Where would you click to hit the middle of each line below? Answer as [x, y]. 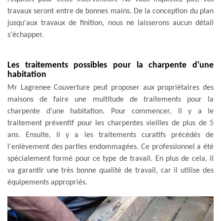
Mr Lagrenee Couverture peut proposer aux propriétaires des [110, 88]
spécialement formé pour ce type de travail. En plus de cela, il [110, 159]
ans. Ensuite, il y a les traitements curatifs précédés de [110, 135]
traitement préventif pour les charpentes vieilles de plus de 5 [110, 123]
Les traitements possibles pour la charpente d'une [110, 65]
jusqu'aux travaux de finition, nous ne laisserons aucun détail [110, 23]
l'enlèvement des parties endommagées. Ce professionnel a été [110, 147]
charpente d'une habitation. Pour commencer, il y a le [110, 111]
